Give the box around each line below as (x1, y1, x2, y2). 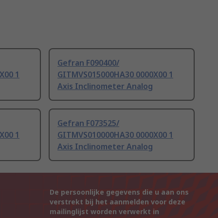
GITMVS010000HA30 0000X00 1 (57, 129, 173, 141)
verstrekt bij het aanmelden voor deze (50, 197, 185, 207)
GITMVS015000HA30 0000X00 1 (57, 69, 173, 80)
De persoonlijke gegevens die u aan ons (50, 187, 189, 197)
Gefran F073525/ (57, 118, 119, 129)
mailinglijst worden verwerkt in (50, 207, 159, 217)
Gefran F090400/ (57, 57, 119, 69)
